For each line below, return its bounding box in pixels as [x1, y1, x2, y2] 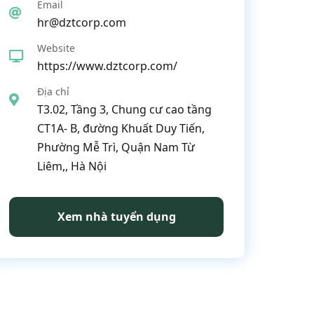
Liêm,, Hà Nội [37, 158, 107, 174]
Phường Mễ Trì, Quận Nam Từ [37, 139, 195, 155]
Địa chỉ [37, 85, 69, 98]
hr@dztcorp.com [37, 15, 126, 30]
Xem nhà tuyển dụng [57, 209, 176, 224]
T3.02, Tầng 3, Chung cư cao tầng [37, 102, 212, 117]
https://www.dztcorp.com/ [37, 58, 177, 74]
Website [37, 41, 75, 55]
